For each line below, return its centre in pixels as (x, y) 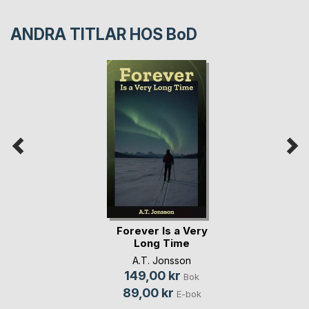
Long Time (162, 243)
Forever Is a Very (162, 231)
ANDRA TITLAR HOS (88, 34)
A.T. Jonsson (162, 260)
